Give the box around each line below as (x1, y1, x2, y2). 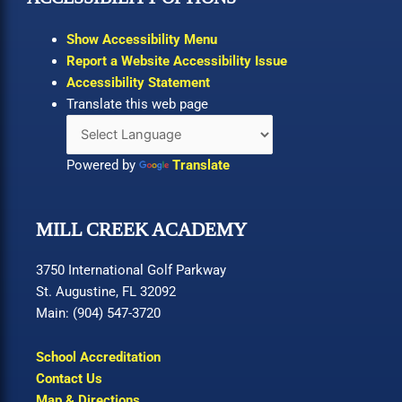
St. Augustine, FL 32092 (36, 283, 176, 300)
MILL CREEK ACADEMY (36, 218, 247, 240)
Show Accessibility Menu (66, 31, 217, 48)
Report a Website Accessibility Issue (66, 53, 287, 70)
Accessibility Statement (66, 74, 210, 92)
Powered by (66, 157, 139, 174)
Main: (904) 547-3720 (36, 304, 161, 321)
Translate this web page (66, 96, 208, 113)
